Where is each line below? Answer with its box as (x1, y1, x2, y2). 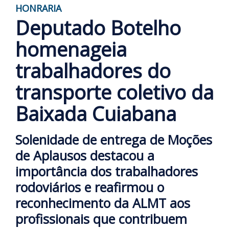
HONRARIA (15, 2, 61, 14)
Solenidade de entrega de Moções (15, 130, 212, 148)
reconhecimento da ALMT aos (15, 194, 190, 212)
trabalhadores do (15, 57, 171, 84)
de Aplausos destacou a (15, 146, 154, 164)
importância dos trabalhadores (15, 162, 198, 180)
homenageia (15, 35, 127, 62)
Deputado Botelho (15, 14, 181, 41)
